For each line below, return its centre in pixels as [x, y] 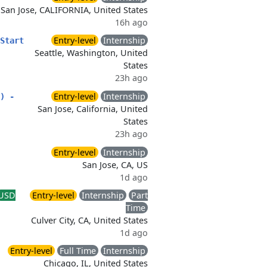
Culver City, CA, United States [89, 220]
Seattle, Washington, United [91, 53]
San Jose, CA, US [115, 165]
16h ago [131, 22]
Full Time [78, 251]
